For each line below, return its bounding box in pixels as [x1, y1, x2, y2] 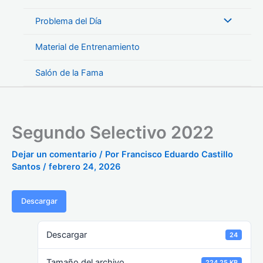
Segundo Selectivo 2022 [12, 122, 214, 143]
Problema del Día [35, 16, 102, 27]
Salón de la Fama [35, 68, 103, 79]
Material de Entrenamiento [35, 42, 140, 53]
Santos [12, 161, 43, 172]
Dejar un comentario [12, 149, 97, 160]
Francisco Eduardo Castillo [122, 149, 233, 160]
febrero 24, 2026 [49, 161, 120, 172]
